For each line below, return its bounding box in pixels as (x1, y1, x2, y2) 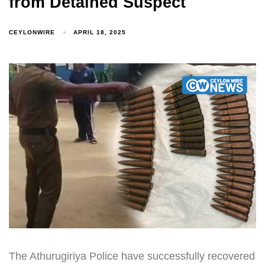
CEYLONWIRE (9, 28, 55, 35)
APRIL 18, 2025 (73, 29, 127, 36)
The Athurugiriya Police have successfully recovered (9, 250, 255, 262)
